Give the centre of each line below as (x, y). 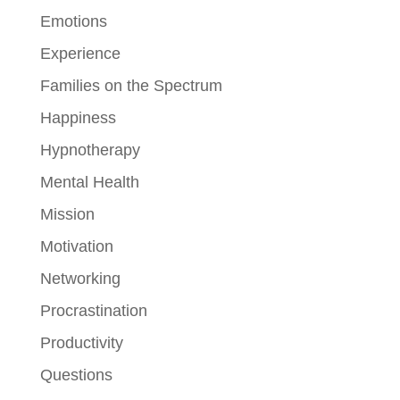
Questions (76, 375)
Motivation (76, 246)
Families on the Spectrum (131, 85)
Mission (67, 214)
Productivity (81, 342)
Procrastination (93, 310)
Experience (80, 53)
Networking (80, 278)
